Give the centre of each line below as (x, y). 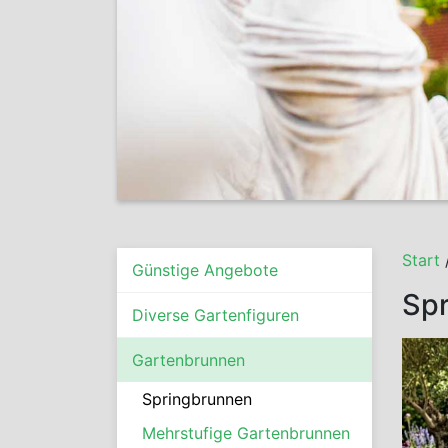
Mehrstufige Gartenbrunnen (246, 432)
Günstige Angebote (205, 269)
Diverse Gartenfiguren (215, 314)
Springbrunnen (197, 398)
